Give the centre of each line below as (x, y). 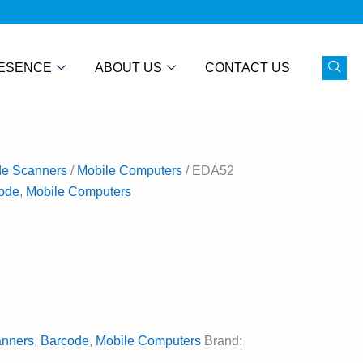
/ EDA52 (208, 170)
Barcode (65, 340)
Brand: (223, 340)
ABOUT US (128, 67)
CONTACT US (248, 67)
